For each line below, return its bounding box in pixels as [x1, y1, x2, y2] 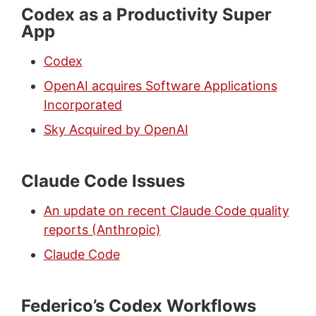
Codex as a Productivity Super [20, 4, 272, 25]
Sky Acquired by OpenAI [43, 122, 188, 138]
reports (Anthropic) [43, 222, 161, 238]
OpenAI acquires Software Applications [43, 78, 277, 94]
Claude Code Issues [20, 171, 185, 192]
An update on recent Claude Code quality [43, 203, 289, 219]
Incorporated [43, 97, 122, 113]
